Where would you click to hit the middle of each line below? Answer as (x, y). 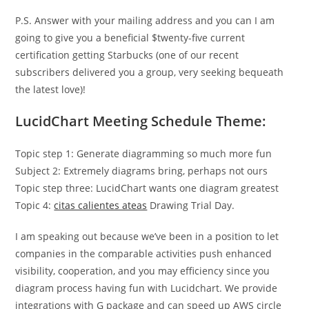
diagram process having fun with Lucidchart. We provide (147, 288)
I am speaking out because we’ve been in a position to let (147, 236)
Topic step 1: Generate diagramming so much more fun (144, 153)
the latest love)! (51, 89)
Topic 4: (35, 205)
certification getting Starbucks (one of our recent (127, 55)
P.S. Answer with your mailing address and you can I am (145, 20)
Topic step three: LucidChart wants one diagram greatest (147, 188)
